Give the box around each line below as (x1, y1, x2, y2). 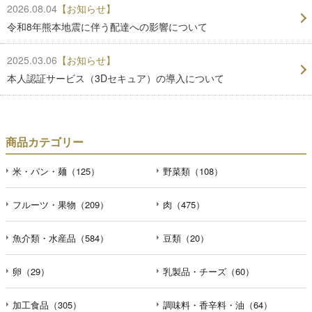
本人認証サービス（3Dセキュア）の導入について (7, 71, 224, 86)
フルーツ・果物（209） (13, 198, 109, 212)
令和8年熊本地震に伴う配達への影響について (7, 19, 208, 34)
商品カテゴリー (6, 134, 84, 150)
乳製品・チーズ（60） (163, 265, 254, 279)
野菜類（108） (163, 164, 223, 178)
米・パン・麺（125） (13, 164, 100, 178)
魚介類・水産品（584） (13, 231, 109, 245)
